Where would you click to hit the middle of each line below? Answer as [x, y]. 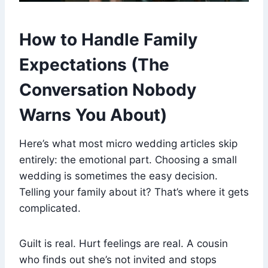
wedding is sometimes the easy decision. [118, 176]
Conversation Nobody [108, 89]
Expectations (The [94, 64]
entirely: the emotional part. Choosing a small [128, 159]
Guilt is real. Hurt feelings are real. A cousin [124, 243]
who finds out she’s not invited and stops [118, 259]
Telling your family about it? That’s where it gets [134, 192]
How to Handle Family [108, 39]
